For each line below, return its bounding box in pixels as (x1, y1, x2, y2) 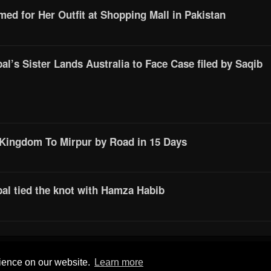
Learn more (94, 257, 143, 268)
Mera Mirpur (166, 255, 208, 266)
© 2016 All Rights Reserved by (63, 255, 166, 266)
